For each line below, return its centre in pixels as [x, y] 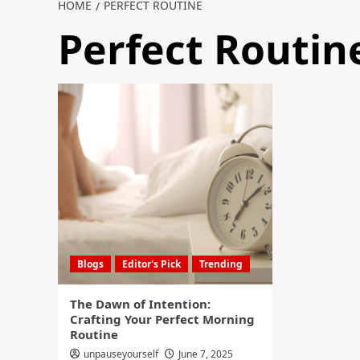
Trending [221, 264]
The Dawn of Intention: [140, 304]
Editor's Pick [151, 264]
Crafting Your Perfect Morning [162, 319]
